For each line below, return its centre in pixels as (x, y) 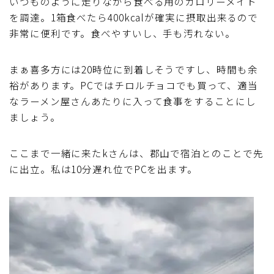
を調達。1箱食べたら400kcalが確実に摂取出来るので (134, 17)
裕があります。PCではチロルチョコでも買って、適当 (134, 85)
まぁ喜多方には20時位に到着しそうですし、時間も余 (134, 69)
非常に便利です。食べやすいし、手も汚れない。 (122, 33)
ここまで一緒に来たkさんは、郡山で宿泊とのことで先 (136, 153)
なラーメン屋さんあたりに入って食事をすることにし (133, 101)
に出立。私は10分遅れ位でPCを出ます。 (103, 168)
